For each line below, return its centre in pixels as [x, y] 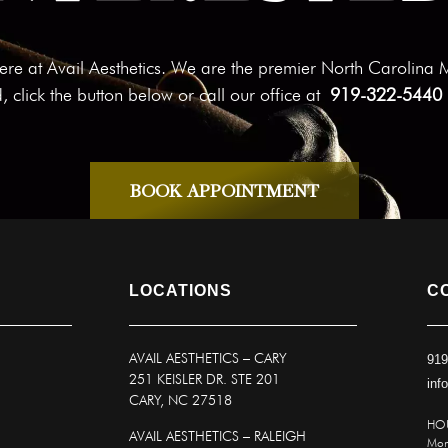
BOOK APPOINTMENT [224, 191]
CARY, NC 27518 [180, 400]
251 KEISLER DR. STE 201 [204, 379]
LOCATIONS [180, 291]
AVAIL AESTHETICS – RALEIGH [217, 435]
